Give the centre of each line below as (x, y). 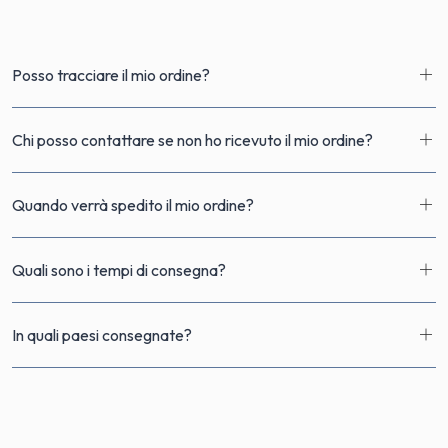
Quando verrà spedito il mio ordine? (133, 204)
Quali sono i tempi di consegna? (119, 269)
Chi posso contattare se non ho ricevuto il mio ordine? (192, 139)
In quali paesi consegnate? (102, 334)
